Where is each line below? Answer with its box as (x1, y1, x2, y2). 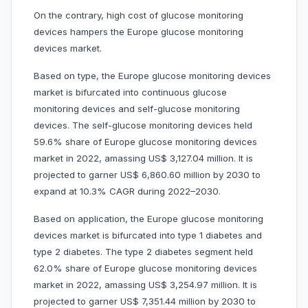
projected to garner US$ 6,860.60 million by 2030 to (34, 169, 261, 181)
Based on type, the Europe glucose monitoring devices (34, 70, 271, 82)
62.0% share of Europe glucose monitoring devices (34, 263, 257, 274)
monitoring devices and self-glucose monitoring (34, 103, 240, 115)
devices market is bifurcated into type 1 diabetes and (34, 230, 262, 241)
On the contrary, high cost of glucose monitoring (34, 10, 243, 21)
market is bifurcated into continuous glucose (34, 87, 227, 98)
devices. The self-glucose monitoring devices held (34, 120, 252, 131)
